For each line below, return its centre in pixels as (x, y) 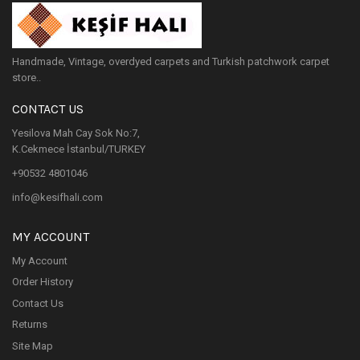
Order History (43, 282)
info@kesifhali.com (57, 197)
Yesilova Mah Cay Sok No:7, (76, 133)
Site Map (33, 346)
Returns (30, 324)
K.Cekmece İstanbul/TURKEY (79, 149)
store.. (27, 77)
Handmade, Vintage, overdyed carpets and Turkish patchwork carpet (171, 61)
